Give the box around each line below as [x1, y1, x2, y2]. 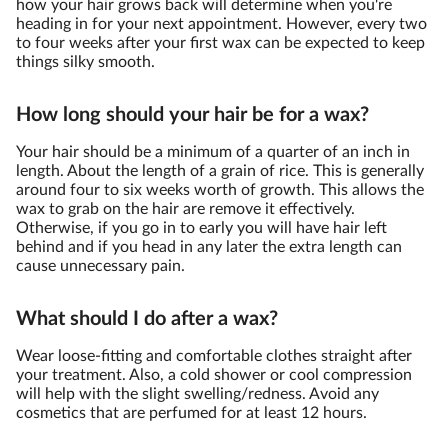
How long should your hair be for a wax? [16, 105, 369, 125]
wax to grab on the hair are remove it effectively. [16, 201, 355, 217]
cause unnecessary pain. [16, 258, 185, 274]
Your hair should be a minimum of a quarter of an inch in [16, 144, 410, 160]
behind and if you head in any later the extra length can [16, 239, 402, 255]
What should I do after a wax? [16, 309, 278, 329]
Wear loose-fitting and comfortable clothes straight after [16, 348, 412, 364]
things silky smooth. [16, 54, 155, 70]
